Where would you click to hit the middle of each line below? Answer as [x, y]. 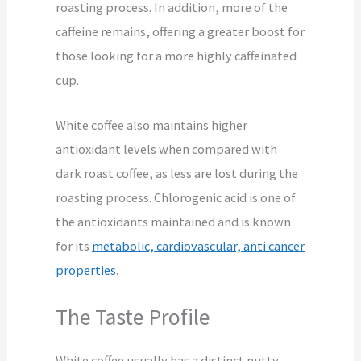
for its [74, 246]
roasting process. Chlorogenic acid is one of [176, 198]
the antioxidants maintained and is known [174, 222]
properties [86, 270]
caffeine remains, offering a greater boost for [180, 31]
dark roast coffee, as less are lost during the [177, 174]
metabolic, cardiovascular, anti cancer [199, 246]
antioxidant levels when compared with [167, 149]
